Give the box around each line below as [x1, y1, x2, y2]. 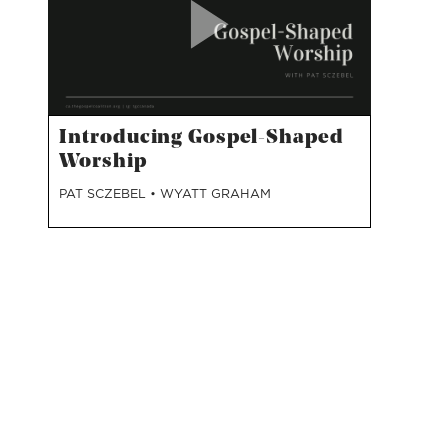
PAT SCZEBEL [59, 185, 151, 202]
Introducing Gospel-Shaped [59, 128, 344, 148]
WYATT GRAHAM [160, 185, 272, 202]
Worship [59, 152, 147, 172]
